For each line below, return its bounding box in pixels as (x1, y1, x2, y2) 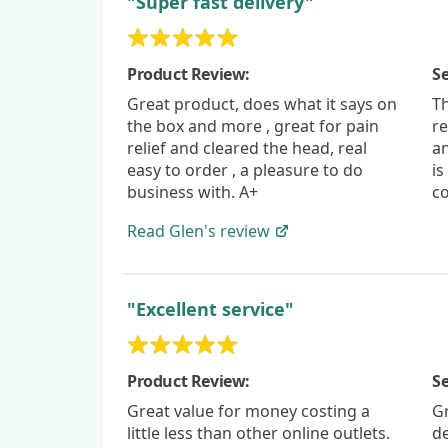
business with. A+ (127, 180, 258, 203)
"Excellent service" (127, 296, 294, 321)
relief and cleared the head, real (127, 136, 367, 159)
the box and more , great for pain (127, 114, 379, 137)
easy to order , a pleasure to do (127, 158, 363, 181)
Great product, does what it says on (127, 92, 397, 115)
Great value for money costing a (127, 399, 370, 422)
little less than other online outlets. (127, 421, 390, 444)
